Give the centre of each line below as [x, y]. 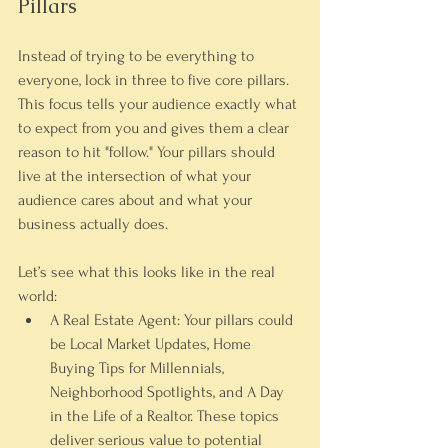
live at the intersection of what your [136, 176]
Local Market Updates [138, 344]
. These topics [236, 416]
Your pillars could [238, 320]
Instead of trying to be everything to [138, 56]
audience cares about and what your [137, 200]
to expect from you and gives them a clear [155, 128]
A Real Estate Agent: [115, 320]
